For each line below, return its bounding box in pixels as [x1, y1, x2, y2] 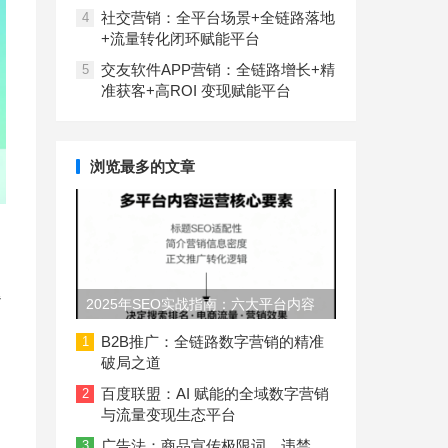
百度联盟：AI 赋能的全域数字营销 [101, 385, 329, 402]
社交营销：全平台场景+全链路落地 [101, 9, 335, 26]
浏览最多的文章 [90, 158, 195, 175]
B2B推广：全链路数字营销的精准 [101, 333, 324, 350]
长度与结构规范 [86, 326, 184, 342]
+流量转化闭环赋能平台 [101, 30, 260, 47]
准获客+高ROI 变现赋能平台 [101, 82, 291, 99]
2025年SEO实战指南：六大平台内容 [86, 296, 315, 312]
